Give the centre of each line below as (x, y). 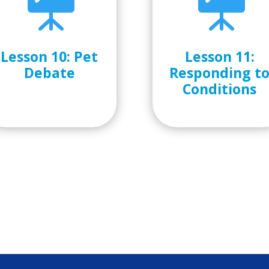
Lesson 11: (219, 56)
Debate (49, 72)
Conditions (220, 89)
